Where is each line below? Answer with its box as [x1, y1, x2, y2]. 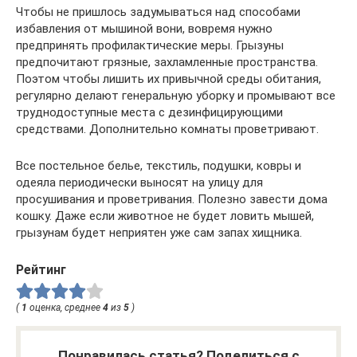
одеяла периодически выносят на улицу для [16, 175, 263, 190]
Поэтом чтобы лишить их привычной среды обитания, [16, 72, 321, 87]
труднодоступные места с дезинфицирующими [16, 105, 283, 120]
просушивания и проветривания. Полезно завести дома [16, 192, 328, 207]
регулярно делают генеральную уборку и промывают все [16, 88, 335, 104]
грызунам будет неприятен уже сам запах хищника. [16, 226, 302, 241]
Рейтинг [16, 262, 66, 278]
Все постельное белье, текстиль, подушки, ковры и [16, 159, 301, 174]
